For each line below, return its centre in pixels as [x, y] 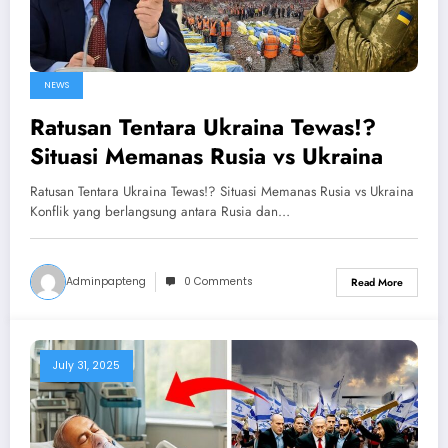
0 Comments [218, 282]
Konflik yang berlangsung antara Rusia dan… [160, 212]
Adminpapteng [106, 282]
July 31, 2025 [86, 366]
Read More [377, 282]
